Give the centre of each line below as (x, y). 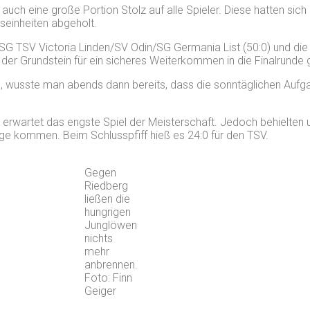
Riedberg (106, 185)
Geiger (100, 291)
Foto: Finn (108, 277)
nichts (98, 238)
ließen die (107, 199)
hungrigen (107, 212)
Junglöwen (110, 225)
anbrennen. (111, 264)
